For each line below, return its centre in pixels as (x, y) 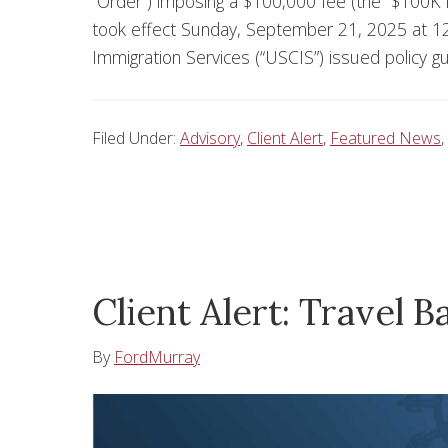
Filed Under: (136, 138)
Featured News (385, 138)
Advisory (210, 138)
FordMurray (157, 357)
